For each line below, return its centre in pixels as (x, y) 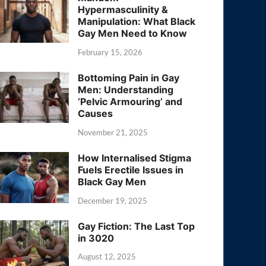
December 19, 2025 (113, 200)
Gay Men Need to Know (133, 34)
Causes (96, 113)
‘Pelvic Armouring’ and (130, 101)
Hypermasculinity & (123, 10)
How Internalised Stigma (135, 158)
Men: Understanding (126, 89)
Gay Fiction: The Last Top (137, 226)
